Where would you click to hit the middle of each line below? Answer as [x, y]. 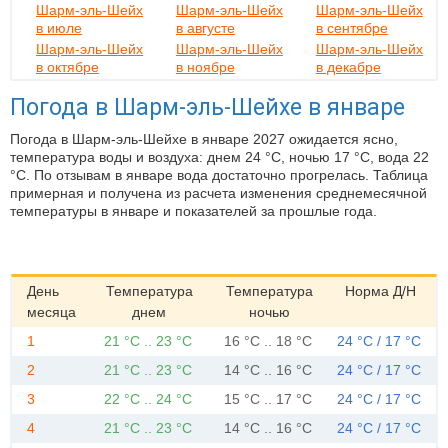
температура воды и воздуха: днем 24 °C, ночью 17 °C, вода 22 [219, 157]
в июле [59, 28]
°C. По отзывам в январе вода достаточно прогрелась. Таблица [219, 175]
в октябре [67, 67]
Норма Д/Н [380, 291]
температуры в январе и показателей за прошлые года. [193, 211]
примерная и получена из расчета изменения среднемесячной [218, 193]
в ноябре [205, 67]
